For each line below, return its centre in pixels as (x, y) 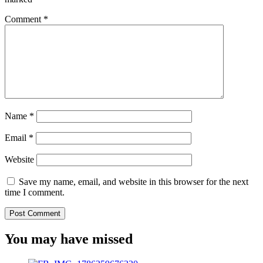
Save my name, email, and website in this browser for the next (134, 182)
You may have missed (69, 239)
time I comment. (35, 192)
